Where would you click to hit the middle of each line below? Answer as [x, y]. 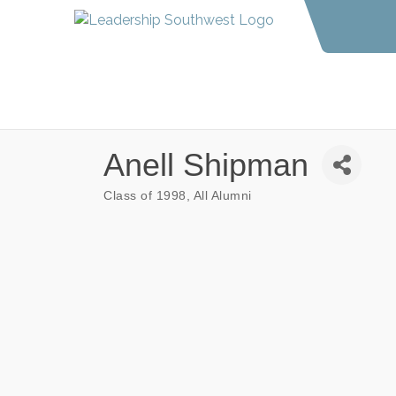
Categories [133, 205]
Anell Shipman [206, 165]
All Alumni [222, 196]
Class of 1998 [145, 196]
